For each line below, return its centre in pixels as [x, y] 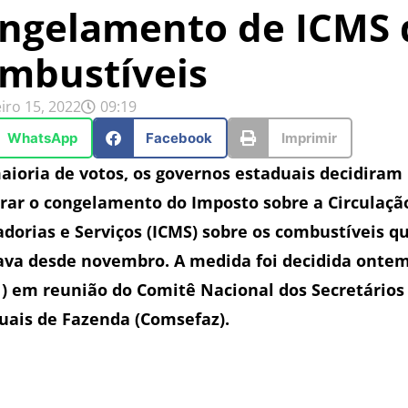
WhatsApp [42, 138]
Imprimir [309, 138]
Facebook [179, 138]
